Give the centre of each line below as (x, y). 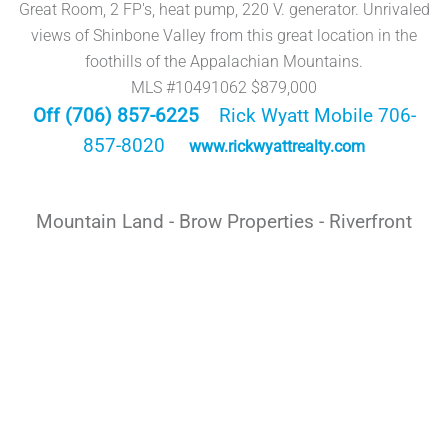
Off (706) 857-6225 (115, 115)
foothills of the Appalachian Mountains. (224, 61)
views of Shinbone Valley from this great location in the (224, 35)
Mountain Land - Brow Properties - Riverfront (224, 221)
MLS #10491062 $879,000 (224, 87)
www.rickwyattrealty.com (277, 146)
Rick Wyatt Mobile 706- (317, 115)
